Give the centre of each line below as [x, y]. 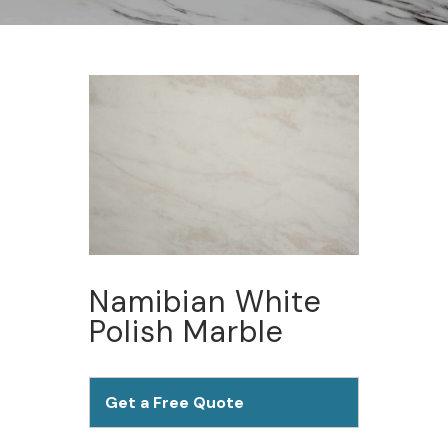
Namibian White [205, 301]
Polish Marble [186, 331]
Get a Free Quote [174, 402]
